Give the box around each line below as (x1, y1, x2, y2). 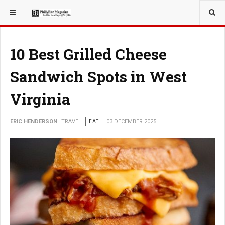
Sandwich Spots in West (10, 67, 187, 86)
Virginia (10, 89, 70, 109)
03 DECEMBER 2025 (106, 118, 156, 125)
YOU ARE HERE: (7, 6, 53, 13)
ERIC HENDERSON (10, 118, 57, 125)
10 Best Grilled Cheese (10, 44, 167, 64)
